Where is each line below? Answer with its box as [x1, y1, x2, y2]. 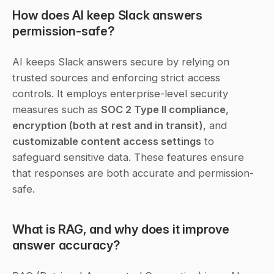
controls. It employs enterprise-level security [12, 87, 228, 100]
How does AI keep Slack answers [12, 7, 202, 23]
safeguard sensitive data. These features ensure [12, 150, 244, 163]
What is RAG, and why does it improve [12, 221, 229, 237]
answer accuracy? [12, 237, 120, 253]
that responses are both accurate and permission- [12, 166, 254, 179]
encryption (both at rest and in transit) [12, 119, 203, 131]
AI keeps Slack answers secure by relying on [12, 55, 229, 68]
